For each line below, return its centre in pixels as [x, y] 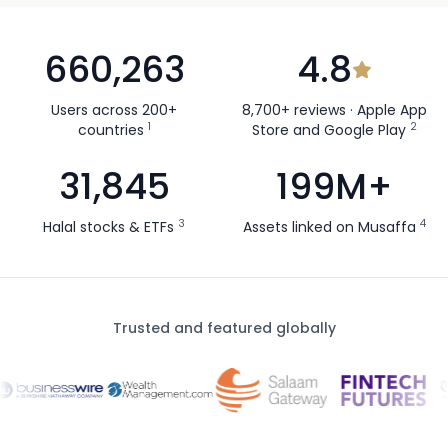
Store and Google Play [328, 130]
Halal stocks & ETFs [108, 227]
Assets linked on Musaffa [329, 227]
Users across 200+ [114, 110]
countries [110, 130]
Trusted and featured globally [224, 328]
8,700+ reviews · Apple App [334, 110]
